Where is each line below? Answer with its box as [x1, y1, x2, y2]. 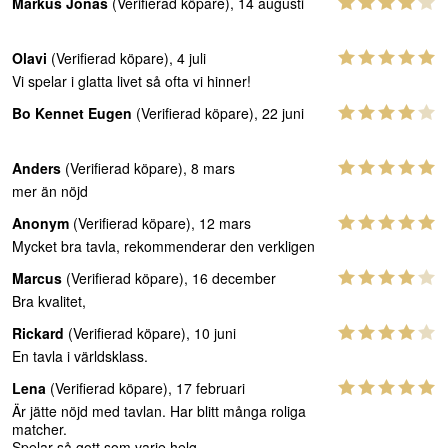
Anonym [12, 213, 69, 233]
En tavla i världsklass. [12, 346, 148, 366]
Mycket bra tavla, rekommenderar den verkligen [12, 236, 315, 256]
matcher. [12, 419, 67, 439]
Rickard [12, 323, 64, 343]
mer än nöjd [12, 181, 88, 201]
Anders [12, 158, 61, 178]
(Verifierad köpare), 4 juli [47, 48, 206, 68]
